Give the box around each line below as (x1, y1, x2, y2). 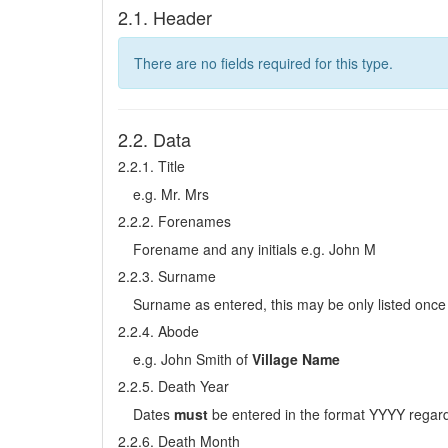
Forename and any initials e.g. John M (133, 239, 376, 259)
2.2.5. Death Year (118, 376, 229, 396)
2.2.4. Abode (118, 321, 199, 341)
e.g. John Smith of (133, 349, 252, 369)
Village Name (252, 349, 340, 369)
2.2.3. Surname (118, 266, 216, 286)
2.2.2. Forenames (118, 211, 231, 231)
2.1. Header (118, 4, 212, 30)
